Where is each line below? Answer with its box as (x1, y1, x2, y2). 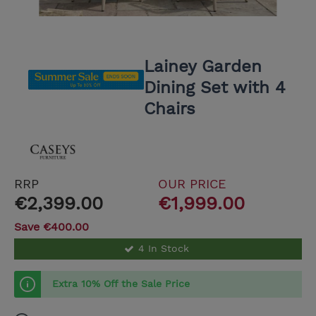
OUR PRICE (158, 176, 226, 192)
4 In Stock (135, 242, 190, 254)
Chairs (144, 99, 196, 119)
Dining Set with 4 (144, 78, 286, 98)
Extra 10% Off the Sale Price (52, 277, 190, 289)
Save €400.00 (14, 220, 89, 234)
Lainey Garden (144, 56, 262, 77)
